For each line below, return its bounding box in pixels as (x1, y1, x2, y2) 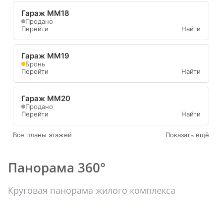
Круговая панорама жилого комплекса (8, 184, 175, 196)
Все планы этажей (13, 130, 72, 139)
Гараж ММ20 (21, 93, 70, 103)
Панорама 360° (8, 158, 106, 176)
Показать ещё (166, 130, 209, 139)
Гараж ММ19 (21, 51, 69, 60)
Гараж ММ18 (21, 8, 69, 18)
